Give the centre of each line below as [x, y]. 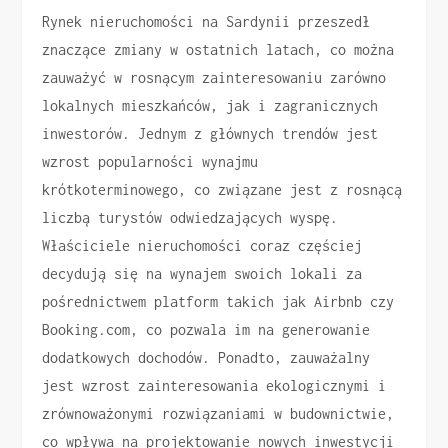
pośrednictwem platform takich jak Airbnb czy [218, 302]
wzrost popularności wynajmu [150, 162]
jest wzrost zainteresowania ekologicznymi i [214, 386]
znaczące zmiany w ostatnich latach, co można [218, 50]
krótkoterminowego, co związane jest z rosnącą [222, 190]
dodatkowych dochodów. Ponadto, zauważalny [206, 358]
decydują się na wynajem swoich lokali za [202, 274]
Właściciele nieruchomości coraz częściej [202, 246]
